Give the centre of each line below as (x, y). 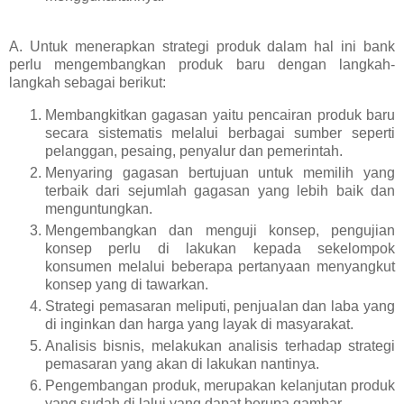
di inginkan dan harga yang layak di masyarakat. (199, 324)
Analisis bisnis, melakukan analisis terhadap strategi (220, 345)
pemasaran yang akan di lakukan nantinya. (182, 363)
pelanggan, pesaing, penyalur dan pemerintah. (194, 151)
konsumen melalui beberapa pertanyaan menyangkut (220, 267)
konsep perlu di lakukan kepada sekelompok (220, 249)
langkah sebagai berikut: (87, 83)
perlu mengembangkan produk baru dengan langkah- (202, 65)
